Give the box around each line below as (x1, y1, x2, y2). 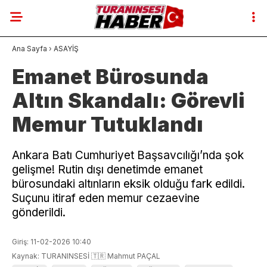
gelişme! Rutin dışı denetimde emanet (12, 163, 203, 176)
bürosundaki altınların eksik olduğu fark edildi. (12, 177, 245, 191)
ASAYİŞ (54, 44, 79, 53)
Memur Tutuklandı (12, 112, 203, 136)
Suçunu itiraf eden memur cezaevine (12, 191, 200, 205)
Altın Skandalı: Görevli (12, 88, 245, 113)
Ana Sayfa (12, 44, 47, 53)
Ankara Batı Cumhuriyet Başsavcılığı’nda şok (12, 148, 244, 162)
